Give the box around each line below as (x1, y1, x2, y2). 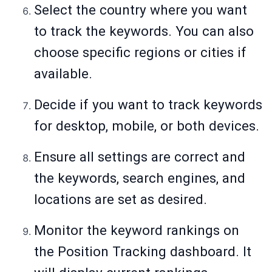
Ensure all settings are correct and (34, 149, 245, 165)
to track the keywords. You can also (34, 23, 254, 39)
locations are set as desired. (34, 191, 207, 208)
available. (34, 66, 92, 82)
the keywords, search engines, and (34, 170, 245, 186)
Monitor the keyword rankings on (34, 222, 239, 239)
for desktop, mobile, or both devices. (34, 118, 259, 134)
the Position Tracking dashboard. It (34, 243, 251, 260)
